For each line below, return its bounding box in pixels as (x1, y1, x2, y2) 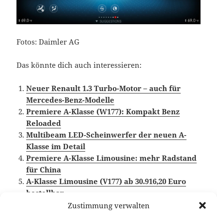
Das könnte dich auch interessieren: (16, 60, 142, 70)
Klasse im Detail (26, 141, 86, 151)
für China (26, 164, 62, 174)
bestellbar (26, 187, 64, 198)
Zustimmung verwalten (67, 201, 150, 210)
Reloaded (26, 118, 62, 128)
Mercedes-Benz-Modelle (26, 94, 115, 105)
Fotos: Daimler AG (16, 36, 80, 46)
